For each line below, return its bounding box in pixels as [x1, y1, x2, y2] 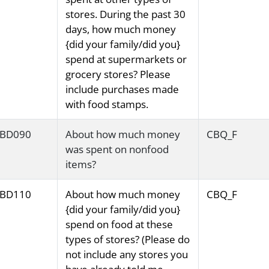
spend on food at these [65, 217, 173, 232]
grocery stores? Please [65, 67, 171, 82]
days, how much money [65, 22, 176, 37]
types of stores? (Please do [65, 232, 190, 247]
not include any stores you [65, 247, 188, 262]
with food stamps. [65, 97, 148, 112]
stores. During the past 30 [65, 7, 186, 22]
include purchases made [65, 82, 179, 97]
